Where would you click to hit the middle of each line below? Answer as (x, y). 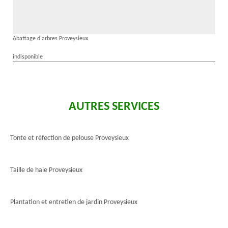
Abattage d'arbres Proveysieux (50, 39)
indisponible (28, 57)
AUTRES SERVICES (114, 107)
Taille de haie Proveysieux (46, 170)
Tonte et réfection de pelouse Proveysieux (69, 138)
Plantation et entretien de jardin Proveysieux (74, 202)
